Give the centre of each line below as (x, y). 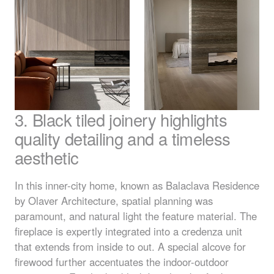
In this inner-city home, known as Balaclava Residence (137, 185)
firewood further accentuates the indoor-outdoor (122, 261)
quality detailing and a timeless (123, 139)
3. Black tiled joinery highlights (121, 120)
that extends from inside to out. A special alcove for (130, 246)
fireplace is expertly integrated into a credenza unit (128, 231)
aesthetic (47, 158)
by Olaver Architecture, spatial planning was (114, 200)
